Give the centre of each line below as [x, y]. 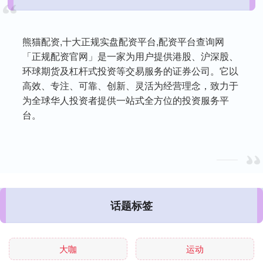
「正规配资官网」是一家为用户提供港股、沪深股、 [131, 56]
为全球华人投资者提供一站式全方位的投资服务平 [126, 100]
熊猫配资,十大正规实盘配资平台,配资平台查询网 [124, 42]
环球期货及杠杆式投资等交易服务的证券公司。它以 [131, 71]
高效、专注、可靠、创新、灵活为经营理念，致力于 [131, 86]
